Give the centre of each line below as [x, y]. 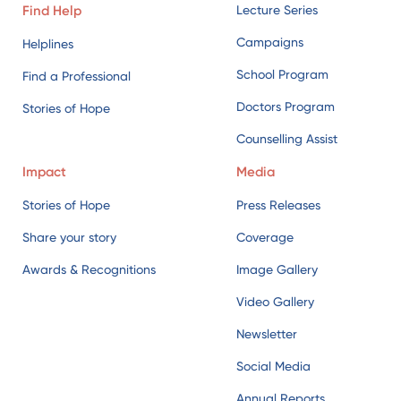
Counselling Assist [287, 17]
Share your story [69, 116]
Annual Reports [281, 277]
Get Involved [63, 376]
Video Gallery [275, 180]
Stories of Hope [66, 84]
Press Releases [278, 84]
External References [294, 309]
